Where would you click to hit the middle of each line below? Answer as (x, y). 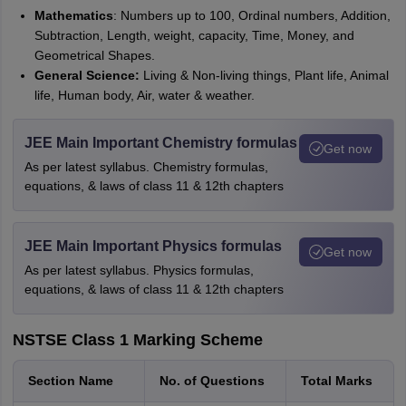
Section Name (70, 381)
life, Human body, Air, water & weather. (144, 95)
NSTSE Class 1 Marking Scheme (137, 340)
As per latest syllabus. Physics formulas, (139, 270)
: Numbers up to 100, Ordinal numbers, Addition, (251, 15)
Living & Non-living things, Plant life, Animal (264, 75)
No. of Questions (212, 381)
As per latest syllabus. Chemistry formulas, (146, 167)
